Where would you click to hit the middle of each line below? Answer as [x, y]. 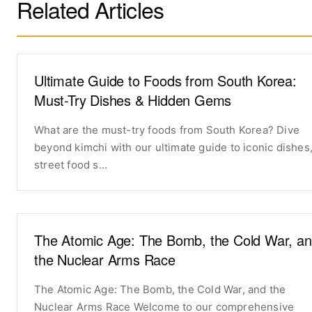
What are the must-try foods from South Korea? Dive [167, 130]
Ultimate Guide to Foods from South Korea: [165, 80]
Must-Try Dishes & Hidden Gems [133, 100]
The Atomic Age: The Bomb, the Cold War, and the [160, 289]
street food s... [71, 164]
